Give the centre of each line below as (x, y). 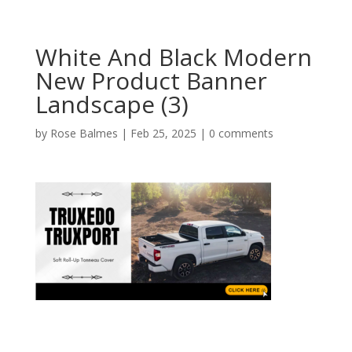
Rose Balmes (84, 133)
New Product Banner (151, 81)
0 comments (241, 133)
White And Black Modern (173, 57)
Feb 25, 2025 (163, 133)
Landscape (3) (112, 104)
